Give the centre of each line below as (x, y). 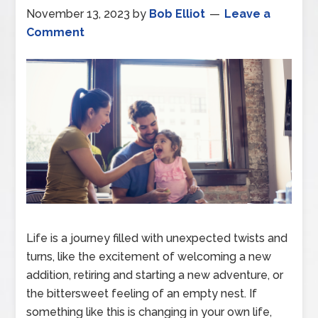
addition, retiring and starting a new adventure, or (155, 275)
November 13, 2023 (78, 14)
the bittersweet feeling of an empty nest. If (142, 294)
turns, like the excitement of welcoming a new (149, 257)
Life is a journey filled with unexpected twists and (157, 238)
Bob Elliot (177, 14)
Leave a (248, 14)
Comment (56, 32)
